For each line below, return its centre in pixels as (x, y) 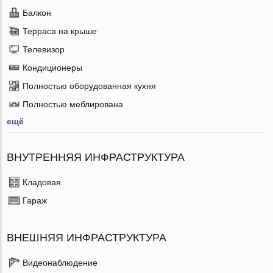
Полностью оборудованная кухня (90, 86)
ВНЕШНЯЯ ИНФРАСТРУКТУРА (87, 237)
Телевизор (44, 49)
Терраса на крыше (60, 31)
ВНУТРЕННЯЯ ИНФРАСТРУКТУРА (96, 157)
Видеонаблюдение (60, 262)
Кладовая (42, 182)
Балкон (37, 12)
